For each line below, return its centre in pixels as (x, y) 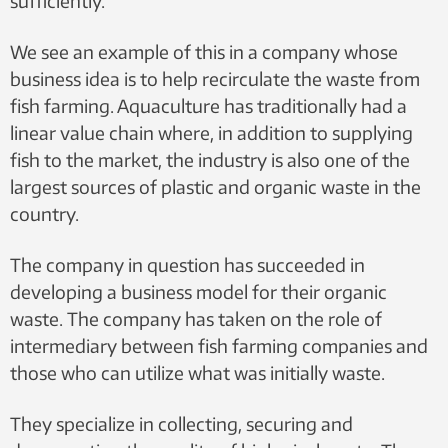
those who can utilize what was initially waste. (197, 372)
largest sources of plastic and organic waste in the (215, 186)
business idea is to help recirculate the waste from (215, 78)
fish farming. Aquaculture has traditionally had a (208, 105)
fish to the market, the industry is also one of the (210, 159)
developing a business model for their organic (198, 291)
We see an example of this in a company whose (204, 51)
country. (44, 213)
